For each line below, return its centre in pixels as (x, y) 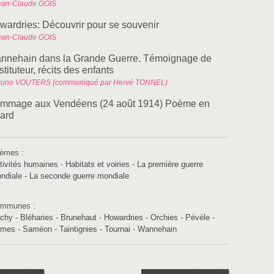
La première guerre (170, 164)
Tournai (117, 229)
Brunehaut (79, 217)
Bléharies (37, 217)
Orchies (164, 217)
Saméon (37, 229)
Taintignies (78, 229)
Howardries (124, 217)
